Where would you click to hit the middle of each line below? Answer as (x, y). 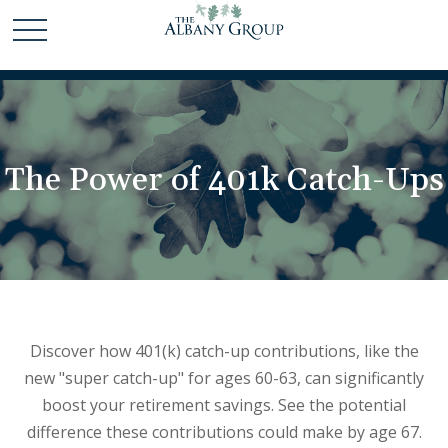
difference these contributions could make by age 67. (224, 432)
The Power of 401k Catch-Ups (224, 180)
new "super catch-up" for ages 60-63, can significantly (224, 378)
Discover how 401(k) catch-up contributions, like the (224, 351)
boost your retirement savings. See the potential (224, 405)
